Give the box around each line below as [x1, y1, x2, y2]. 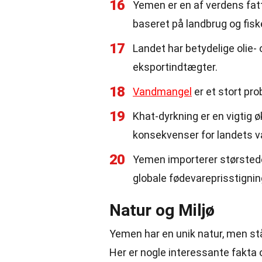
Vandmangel [133, 85, 192, 98]
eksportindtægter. [133, 61, 218, 73]
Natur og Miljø [109, 201, 215, 220]
